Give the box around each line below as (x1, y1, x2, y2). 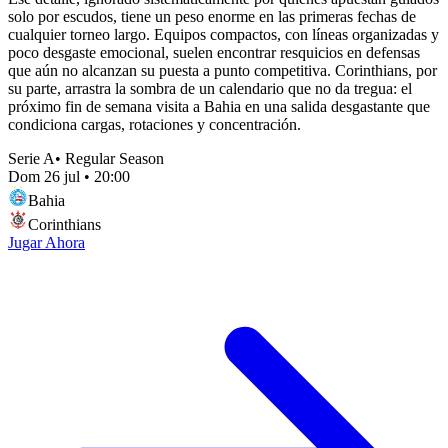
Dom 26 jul (8, 167, 80, 185)
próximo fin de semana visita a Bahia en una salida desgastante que (8, 97, 430, 115)
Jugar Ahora (8, 233, 85, 251)
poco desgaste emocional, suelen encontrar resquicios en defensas (8, 43, 420, 61)
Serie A (8, 149, 55, 167)
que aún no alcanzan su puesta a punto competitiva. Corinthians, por (8, 61, 437, 79)
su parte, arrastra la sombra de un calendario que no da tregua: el (8, 79, 412, 97)
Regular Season (65, 149, 164, 167)
